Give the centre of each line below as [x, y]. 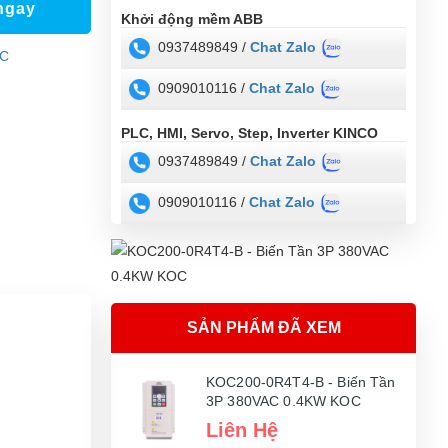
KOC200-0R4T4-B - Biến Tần [301, 381]
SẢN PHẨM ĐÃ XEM [263, 327]
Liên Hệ [242, 429]
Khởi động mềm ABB [192, 18]
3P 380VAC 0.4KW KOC [283, 400]
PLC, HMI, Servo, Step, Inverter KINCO [249, 132]
